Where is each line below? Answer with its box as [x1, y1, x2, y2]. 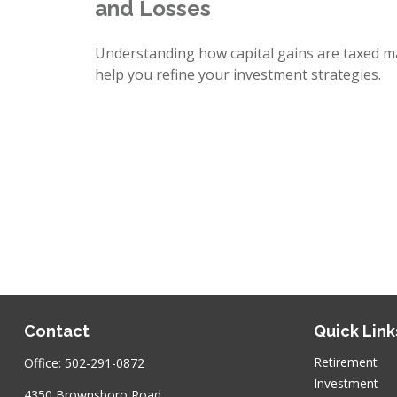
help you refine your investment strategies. [95, 64, 381, 84]
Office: [23, 354, 65, 371]
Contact [23, 322, 90, 340]
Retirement [314, 354, 378, 370]
